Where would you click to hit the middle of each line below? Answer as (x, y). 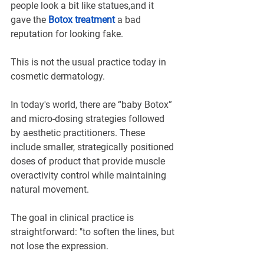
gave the (29, 20)
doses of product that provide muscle (89, 161)
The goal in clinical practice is (73, 218)
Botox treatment (82, 20)
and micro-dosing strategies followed (89, 119)
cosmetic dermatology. (58, 77)
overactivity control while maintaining (90, 176)
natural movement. (50, 190)
